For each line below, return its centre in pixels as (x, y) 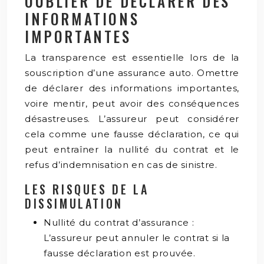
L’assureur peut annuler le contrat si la (137, 237)
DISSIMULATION (74, 203)
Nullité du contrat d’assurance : (119, 222)
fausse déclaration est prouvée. (120, 253)
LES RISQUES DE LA (87, 189)
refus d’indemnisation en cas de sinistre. (121, 164)
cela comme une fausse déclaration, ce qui (132, 134)
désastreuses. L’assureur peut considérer (132, 118)
